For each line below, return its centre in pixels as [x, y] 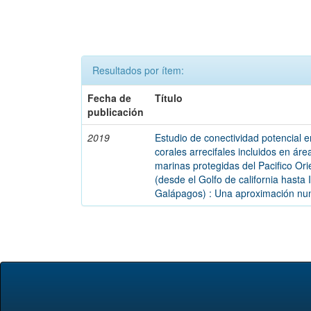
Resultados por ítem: [138, 70]
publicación [116, 112]
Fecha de [110, 98]
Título [169, 98]
